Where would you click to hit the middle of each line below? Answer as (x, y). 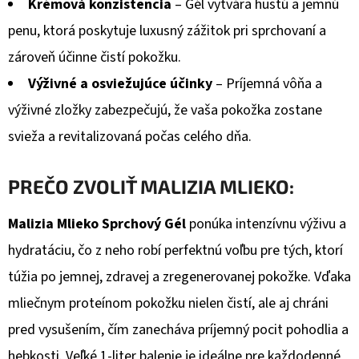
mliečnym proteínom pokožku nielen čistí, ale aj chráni (168, 303)
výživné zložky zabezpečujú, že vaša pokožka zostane (165, 110)
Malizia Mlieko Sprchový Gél (97, 224)
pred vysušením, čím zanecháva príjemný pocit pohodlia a (178, 329)
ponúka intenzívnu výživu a (266, 224)
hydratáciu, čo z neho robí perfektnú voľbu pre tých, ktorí (175, 250)
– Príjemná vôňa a (267, 83)
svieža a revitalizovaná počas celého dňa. (130, 136)
